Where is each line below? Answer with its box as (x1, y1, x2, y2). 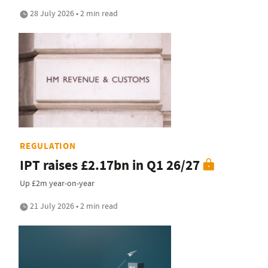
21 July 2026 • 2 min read (28, 200, 118, 211)
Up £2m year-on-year (20, 177, 95, 188)
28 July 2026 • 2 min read (28, 8, 118, 19)
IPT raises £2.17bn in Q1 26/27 (20, 156, 200, 175)
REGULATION (20, 139, 76, 152)
